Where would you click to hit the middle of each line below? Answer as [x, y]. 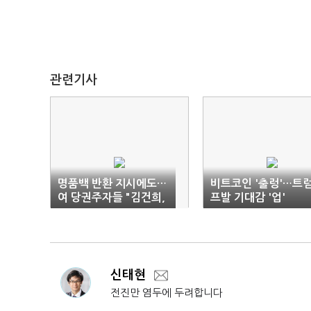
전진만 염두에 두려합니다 [167, 293]
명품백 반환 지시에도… [112, 184]
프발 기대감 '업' [248, 197]
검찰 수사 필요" [94, 211]
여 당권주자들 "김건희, [111, 197]
